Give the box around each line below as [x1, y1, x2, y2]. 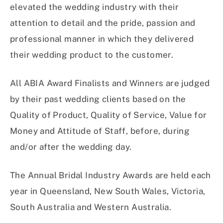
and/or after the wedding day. [10, 141, 132, 152]
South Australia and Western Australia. [10, 202, 172, 212]
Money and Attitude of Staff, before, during [10, 125, 190, 136]
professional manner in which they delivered [10, 33, 194, 44]
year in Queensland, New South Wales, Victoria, [10, 186, 206, 196]
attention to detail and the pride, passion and [10, 17, 196, 28]
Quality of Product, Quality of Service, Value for [10, 110, 207, 120]
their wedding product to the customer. [10, 49, 174, 60]
